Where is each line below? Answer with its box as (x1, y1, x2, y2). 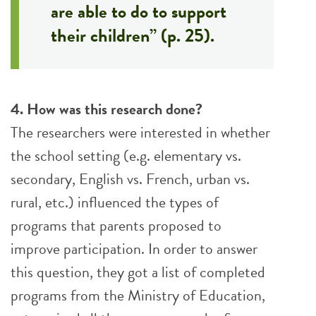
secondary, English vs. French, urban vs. (11, 167, 250, 190)
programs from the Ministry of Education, (11, 284, 265, 307)
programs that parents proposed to (11, 214, 221, 237)
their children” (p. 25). (51, 22, 214, 49)
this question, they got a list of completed (11, 260, 265, 284)
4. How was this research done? (11, 97, 202, 121)
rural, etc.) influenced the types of (11, 190, 219, 214)
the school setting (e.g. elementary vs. (11, 144, 241, 167)
